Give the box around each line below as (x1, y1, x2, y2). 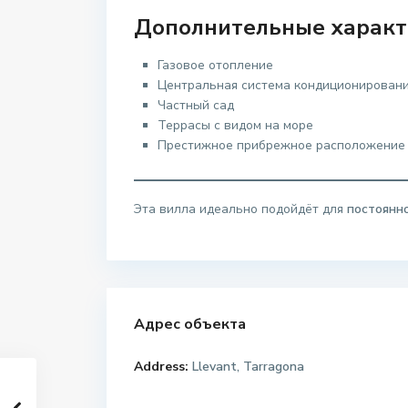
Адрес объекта (134, 314, 246, 335)
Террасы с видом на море (158, 117, 313, 135)
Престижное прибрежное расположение (158, 137, 405, 155)
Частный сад (158, 97, 234, 115)
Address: (134, 358, 189, 376)
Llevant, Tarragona (189, 358, 304, 376)
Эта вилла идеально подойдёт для (134, 200, 347, 219)
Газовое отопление (158, 56, 273, 75)
